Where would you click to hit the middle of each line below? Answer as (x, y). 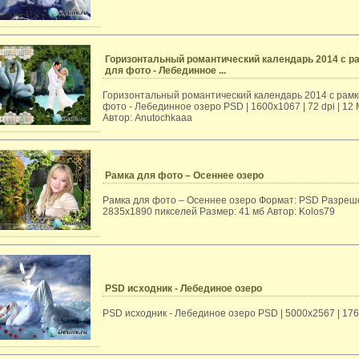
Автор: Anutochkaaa (147, 118)
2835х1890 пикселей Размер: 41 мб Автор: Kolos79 (219, 212)
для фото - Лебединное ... (165, 71)
